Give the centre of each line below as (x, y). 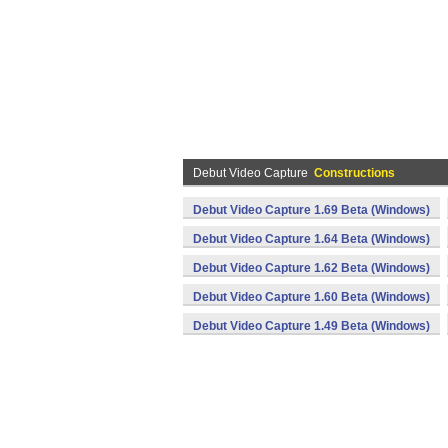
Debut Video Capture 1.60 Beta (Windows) (311, 297)
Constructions (354, 173)
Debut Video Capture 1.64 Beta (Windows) (311, 239)
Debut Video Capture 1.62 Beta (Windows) (311, 268)
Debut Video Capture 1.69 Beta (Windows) (311, 210)
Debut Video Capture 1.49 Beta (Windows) (311, 326)
